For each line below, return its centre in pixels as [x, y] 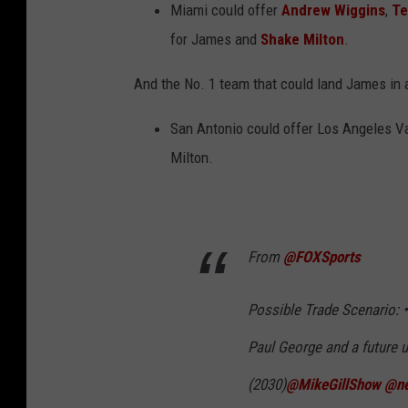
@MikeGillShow [333, 385]
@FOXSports [322, 257]
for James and [215, 40]
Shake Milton [302, 40]
